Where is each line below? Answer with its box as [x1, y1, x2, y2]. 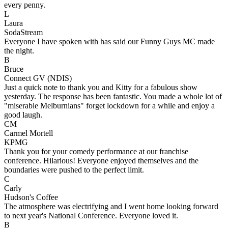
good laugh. [4, 110, 42, 119]
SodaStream [4, 27, 43, 37]
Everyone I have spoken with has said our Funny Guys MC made [4, 37, 215, 46]
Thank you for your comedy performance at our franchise [4, 147, 188, 156]
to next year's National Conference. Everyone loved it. [4, 211, 178, 220]
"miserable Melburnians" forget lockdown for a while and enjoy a [4, 101, 215, 110]
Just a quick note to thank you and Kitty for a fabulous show [4, 82, 197, 92]
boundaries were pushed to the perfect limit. [4, 165, 144, 174]
